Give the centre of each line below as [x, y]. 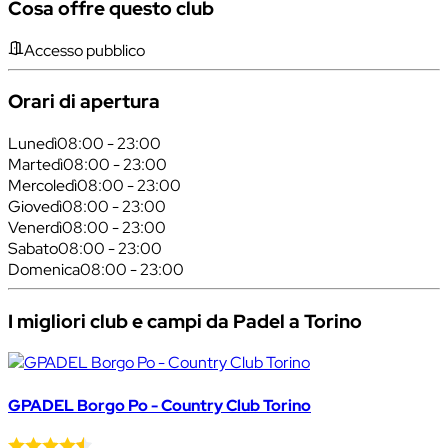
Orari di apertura [84, 102]
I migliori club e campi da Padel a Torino [185, 321]
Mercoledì [42, 185]
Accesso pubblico [84, 50]
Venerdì [35, 227]
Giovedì [35, 206]
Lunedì [32, 143]
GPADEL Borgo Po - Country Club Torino [159, 405]
